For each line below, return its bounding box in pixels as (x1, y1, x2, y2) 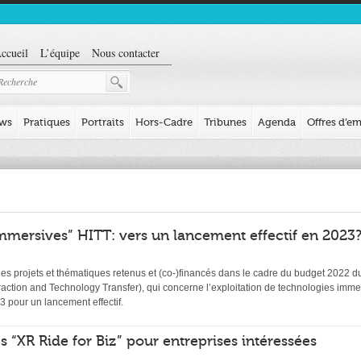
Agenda (258, 116, 296, 128)
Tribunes (204, 116, 247, 128)
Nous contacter (92, 45, 160, 60)
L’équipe (40, 45, 80, 60)
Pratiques (23, 116, 70, 128)
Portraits (81, 116, 124, 128)
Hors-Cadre (135, 116, 193, 128)
